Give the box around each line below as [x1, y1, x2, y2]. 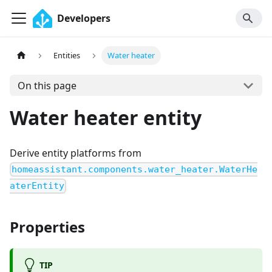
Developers [57, 12, 110, 25]
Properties [10, 217, 85, 237]
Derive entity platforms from [10, 146, 141, 160]
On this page [17, 78, 76, 92]
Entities [53, 50, 81, 61]
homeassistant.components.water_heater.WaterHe [12, 164, 258, 175]
